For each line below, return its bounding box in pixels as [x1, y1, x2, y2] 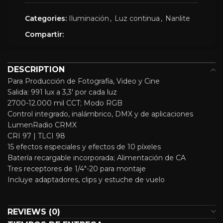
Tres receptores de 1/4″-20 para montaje [7, 164, 146, 173]
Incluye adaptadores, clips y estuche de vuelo [7, 175, 165, 184]
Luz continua [114, 14, 160, 23]
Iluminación [69, 14, 109, 23]
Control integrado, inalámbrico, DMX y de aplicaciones [7, 110, 193, 118]
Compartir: [25, 30, 64, 39]
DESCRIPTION [7, 65, 65, 74]
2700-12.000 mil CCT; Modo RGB [7, 99, 122, 108]
